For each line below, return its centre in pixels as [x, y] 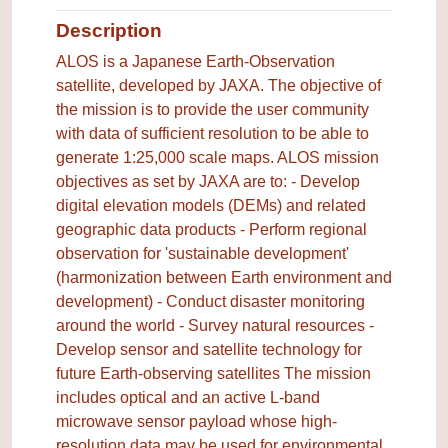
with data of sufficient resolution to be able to [212, 133]
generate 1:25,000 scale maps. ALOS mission [217, 157]
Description [109, 30]
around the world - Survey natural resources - [215, 325]
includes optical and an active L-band [188, 397]
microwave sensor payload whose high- [196, 421]
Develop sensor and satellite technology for [209, 349]
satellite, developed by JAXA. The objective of [218, 85]
